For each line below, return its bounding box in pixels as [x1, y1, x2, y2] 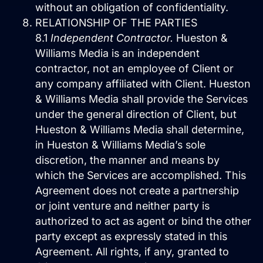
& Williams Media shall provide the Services [35, 93, 248, 106]
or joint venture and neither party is [35, 200, 210, 213]
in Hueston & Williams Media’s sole [35, 139, 205, 151]
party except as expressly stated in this [35, 230, 227, 243]
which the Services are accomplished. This [35, 169, 246, 182]
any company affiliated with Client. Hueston [35, 77, 251, 90]
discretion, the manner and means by [35, 154, 220, 167]
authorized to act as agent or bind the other [35, 215, 251, 228]
